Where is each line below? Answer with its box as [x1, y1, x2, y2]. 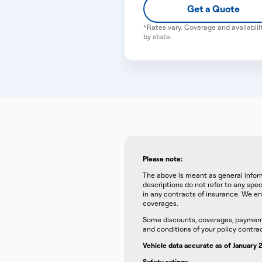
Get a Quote [187, 3, 240, 15]
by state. [143, 32, 172, 41]
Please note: [143, 154, 182, 163]
